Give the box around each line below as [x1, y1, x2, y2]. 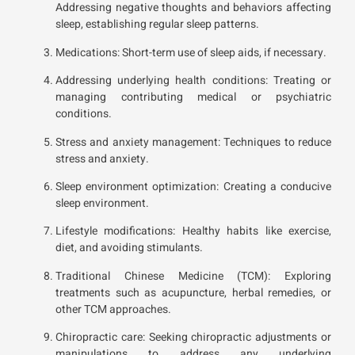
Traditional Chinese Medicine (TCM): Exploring [55, 267, 331, 284]
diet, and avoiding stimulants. [55, 239, 203, 257]
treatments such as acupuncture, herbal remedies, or [55, 284, 331, 301]
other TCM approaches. [55, 300, 171, 318]
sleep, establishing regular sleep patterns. [55, 16, 259, 33]
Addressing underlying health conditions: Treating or [55, 72, 331, 90]
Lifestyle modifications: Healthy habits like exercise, [55, 223, 331, 240]
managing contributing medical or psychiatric [55, 89, 331, 106]
